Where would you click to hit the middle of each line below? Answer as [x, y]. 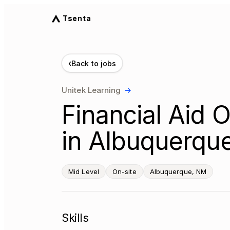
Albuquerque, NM [178, 171]
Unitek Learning [91, 90]
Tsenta [77, 18]
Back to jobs [94, 63]
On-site [124, 171]
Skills [75, 218]
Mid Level [84, 171]
